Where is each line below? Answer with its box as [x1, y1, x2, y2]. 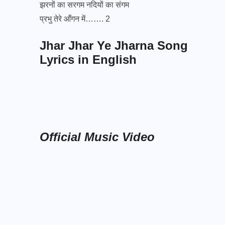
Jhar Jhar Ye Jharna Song [40, 38, 188, 52]
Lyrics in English [40, 52, 137, 66]
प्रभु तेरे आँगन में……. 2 [40, 14, 110, 23]
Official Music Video [40, 130, 158, 144]
